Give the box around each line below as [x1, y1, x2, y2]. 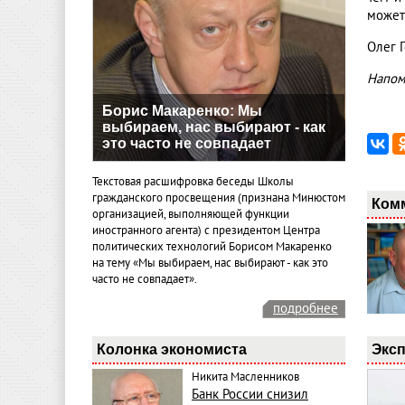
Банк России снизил [192, 386, 308, 403]
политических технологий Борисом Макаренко [92, 240, 332, 255]
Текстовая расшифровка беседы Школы [92, 174, 294, 190]
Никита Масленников [192, 370, 299, 385]
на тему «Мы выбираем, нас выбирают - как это [92, 256, 328, 271]
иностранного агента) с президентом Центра [92, 223, 320, 239]
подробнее [273, 300, 338, 317]
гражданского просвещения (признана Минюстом [92, 191, 345, 206]
